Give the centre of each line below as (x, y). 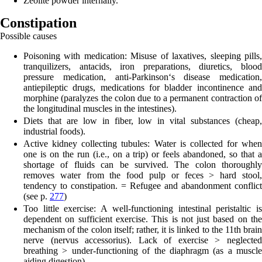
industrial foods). (54, 132)
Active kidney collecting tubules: (89, 144)
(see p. (37, 196)
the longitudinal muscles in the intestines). (100, 109)
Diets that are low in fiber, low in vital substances (129, 121)
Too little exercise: (62, 209)
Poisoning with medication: (75, 56)
